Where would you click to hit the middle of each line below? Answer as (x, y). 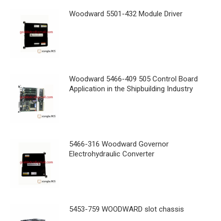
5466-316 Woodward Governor (119, 144)
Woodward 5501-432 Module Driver (126, 14)
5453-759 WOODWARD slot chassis (127, 209)
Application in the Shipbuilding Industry (131, 89)
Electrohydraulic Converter (112, 154)
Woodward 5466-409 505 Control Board (133, 79)
